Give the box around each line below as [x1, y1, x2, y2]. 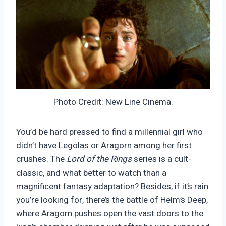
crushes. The [16, 153, 67, 166]
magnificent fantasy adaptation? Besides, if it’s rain [16, 180, 208, 193]
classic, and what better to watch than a [16, 166, 166, 180]
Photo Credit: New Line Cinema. [53, 96, 173, 109]
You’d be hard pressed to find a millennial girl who [16, 126, 203, 139]
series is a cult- [132, 153, 191, 166]
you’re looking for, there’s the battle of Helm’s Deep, [16, 194, 208, 207]
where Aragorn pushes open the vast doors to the [16, 207, 203, 220]
